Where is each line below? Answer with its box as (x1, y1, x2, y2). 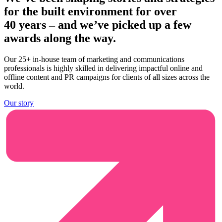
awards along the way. (4, 31, 116, 45)
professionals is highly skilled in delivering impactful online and (4, 63, 203, 72)
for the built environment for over (4, 4, 177, 18)
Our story (4, 98, 34, 107)
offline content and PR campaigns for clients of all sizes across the (4, 72, 210, 81)
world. (4, 81, 24, 90)
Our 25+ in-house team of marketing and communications (4, 55, 184, 63)
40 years (4, 18, 46, 31)
